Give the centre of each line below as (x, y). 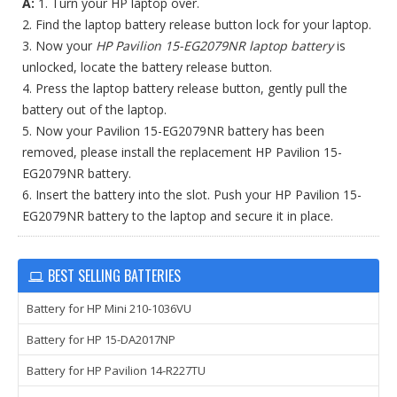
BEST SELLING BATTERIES (114, 276)
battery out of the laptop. (94, 109)
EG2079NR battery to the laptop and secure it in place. (178, 216)
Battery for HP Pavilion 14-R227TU (116, 370)
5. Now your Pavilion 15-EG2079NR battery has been (173, 131)
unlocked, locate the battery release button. (147, 67)
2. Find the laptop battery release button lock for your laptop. (197, 24)
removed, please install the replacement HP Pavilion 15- (182, 152)
